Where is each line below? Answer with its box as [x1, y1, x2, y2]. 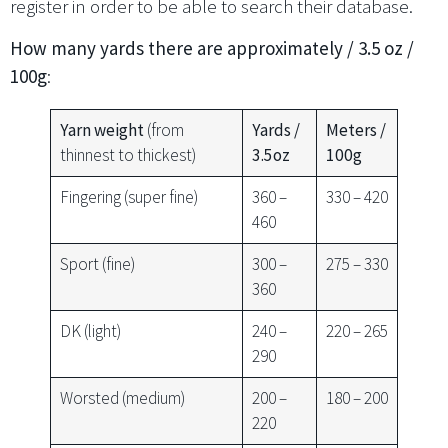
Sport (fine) [59, 252, 135, 275]
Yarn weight [59, 118, 144, 141]
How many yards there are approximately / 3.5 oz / [10, 35, 414, 60]
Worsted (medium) [59, 386, 185, 409]
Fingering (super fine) [59, 185, 198, 208]
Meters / [325, 118, 386, 141]
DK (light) [59, 319, 121, 342]
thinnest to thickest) [59, 143, 196, 166]
